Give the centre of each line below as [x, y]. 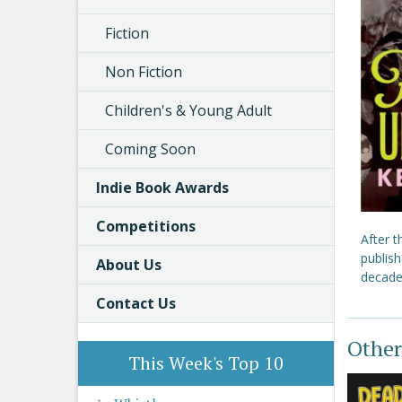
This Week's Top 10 [206, 363]
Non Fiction [144, 72]
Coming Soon [150, 149]
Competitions [146, 226]
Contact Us [136, 303]
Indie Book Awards [162, 188]
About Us [129, 265]
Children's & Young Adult [188, 110]
